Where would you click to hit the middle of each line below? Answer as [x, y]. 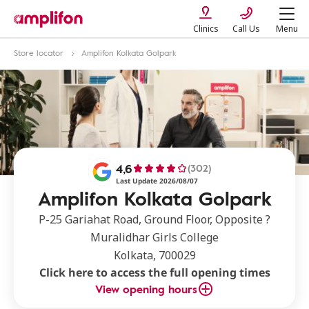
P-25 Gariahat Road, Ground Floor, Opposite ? [154, 219]
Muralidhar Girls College [154, 237]
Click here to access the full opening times [154, 272]
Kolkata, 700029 [154, 255]
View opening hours [146, 289]
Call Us [246, 29]
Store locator [39, 52]
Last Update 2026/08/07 [157, 181]
